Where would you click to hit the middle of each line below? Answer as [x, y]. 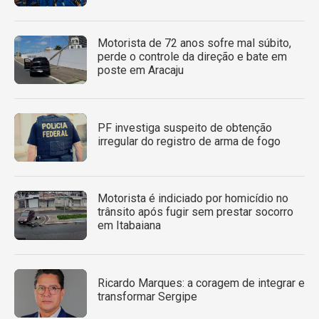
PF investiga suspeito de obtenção [185, 127]
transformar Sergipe [147, 297]
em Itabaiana [129, 226]
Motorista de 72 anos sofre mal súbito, [194, 43]
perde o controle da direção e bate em [192, 56]
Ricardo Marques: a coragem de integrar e [201, 283]
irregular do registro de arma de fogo [189, 141]
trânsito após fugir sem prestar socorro [195, 212]
